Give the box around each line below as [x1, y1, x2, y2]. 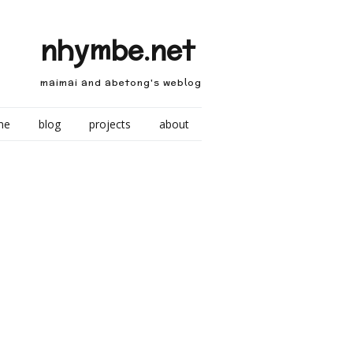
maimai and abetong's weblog [40, 76, 202, 89]
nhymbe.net [40, 31, 195, 69]
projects [89, 117, 131, 132]
